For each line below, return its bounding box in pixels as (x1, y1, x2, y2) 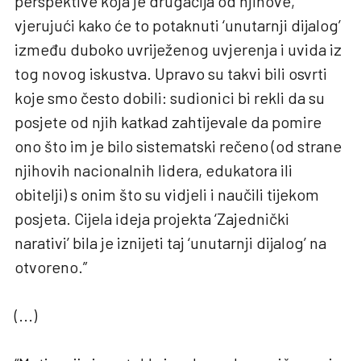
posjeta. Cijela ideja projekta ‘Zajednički (15, 208, 289, 228)
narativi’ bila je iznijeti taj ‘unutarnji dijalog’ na (15, 232, 326, 252)
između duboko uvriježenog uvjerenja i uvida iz (15, 39, 342, 59)
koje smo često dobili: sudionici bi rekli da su (15, 87, 325, 107)
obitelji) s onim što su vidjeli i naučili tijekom (15, 184, 319, 204)
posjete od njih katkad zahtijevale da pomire (15, 111, 322, 131)
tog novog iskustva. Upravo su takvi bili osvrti (15, 63, 327, 83)
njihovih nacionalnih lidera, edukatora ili (15, 160, 293, 180)
